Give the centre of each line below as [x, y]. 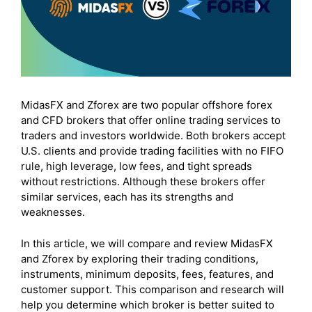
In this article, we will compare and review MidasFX [147, 243]
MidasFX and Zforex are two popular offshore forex [147, 105]
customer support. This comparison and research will [153, 289]
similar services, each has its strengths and [127, 197]
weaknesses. [53, 212]
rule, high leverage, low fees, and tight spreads [136, 166]
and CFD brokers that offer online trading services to [151, 120]
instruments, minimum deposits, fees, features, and [147, 274]
